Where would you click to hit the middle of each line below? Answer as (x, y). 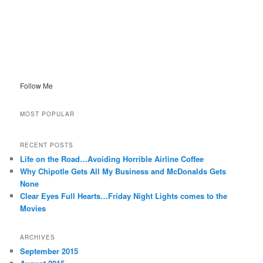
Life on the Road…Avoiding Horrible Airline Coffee (112, 159)
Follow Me (37, 85)
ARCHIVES (38, 237)
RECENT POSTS (47, 145)
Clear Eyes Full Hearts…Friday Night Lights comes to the (124, 195)
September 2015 (49, 251)
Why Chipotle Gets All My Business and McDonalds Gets (123, 171)
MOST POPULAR (48, 114)
